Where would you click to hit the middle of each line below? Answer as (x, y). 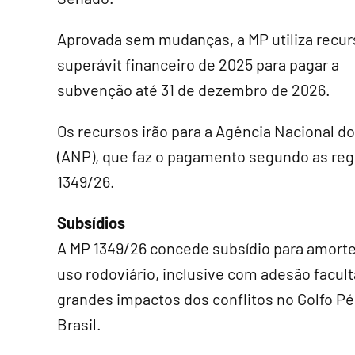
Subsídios (91, 223)
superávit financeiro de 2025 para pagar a (198, 64)
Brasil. (79, 324)
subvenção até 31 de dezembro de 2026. (194, 90)
